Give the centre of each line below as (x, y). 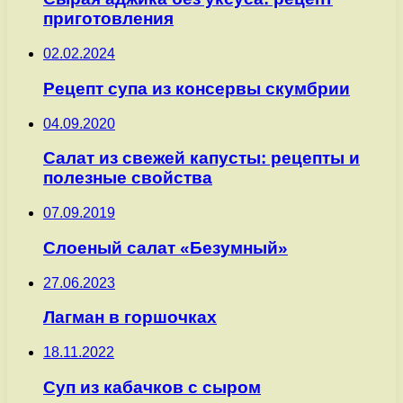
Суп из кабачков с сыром (152, 387)
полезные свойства (128, 178)
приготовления (108, 19)
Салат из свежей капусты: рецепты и (201, 158)
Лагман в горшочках (130, 318)
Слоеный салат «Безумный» (166, 247)
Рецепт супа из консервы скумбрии (197, 88)
